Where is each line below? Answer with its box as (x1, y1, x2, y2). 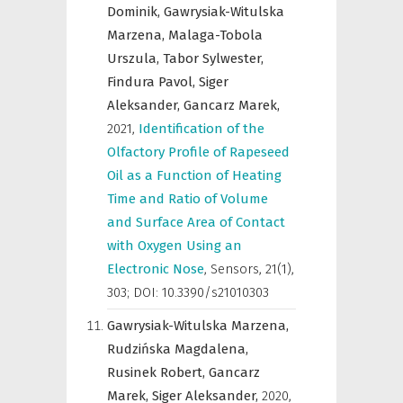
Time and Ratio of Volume (107, 191, 268, 207)
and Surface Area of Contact (107, 214, 285, 230)
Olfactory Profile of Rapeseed (107, 144, 290, 160)
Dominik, (107, 4, 164, 20)
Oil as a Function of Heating (107, 167, 282, 184)
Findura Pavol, (107, 74, 199, 90)
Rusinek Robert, (107, 364, 209, 381)
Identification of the (139, 121, 264, 137)
